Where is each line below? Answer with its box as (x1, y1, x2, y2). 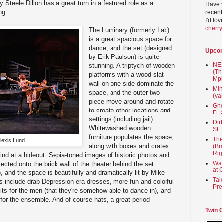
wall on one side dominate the (89, 79, 174, 87)
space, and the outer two (89, 88, 160, 96)
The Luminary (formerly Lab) (89, 26, 170, 34)
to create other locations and (89, 106, 171, 114)
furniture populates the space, (89, 133, 174, 141)
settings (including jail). (89, 115, 155, 123)
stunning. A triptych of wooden (89, 61, 175, 69)
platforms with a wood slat (89, 70, 164, 78)
